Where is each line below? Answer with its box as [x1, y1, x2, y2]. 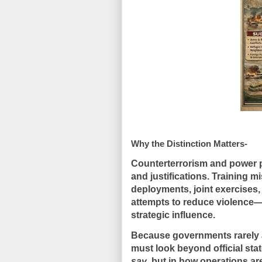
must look [131, 243, 177, 253]
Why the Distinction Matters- [131, 139, 247, 149]
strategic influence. [131, 210, 215, 220]
